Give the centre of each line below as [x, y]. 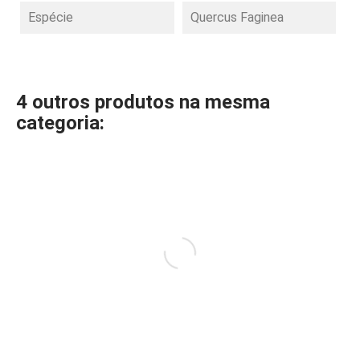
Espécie [51, 17]
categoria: [60, 123]
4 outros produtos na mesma [143, 102]
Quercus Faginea [237, 17]
